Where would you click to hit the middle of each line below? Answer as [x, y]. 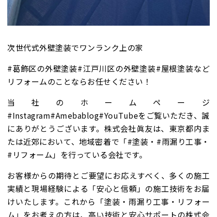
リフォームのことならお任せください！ [79, 82]
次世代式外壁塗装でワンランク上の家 [75, 48]
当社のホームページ [108, 102]
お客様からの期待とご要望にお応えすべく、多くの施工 [108, 176]
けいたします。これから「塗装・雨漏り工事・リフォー [108, 202]
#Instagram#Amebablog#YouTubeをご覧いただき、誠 [108, 116]
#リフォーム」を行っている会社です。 [77, 155]
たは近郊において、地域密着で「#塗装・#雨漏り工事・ [108, 142]
